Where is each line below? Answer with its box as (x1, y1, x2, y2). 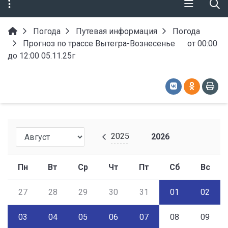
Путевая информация (76, 26, 157, 36)
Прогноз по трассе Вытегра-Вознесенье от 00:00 (21, 39, 217, 48)
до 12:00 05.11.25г (8, 51, 75, 61)
